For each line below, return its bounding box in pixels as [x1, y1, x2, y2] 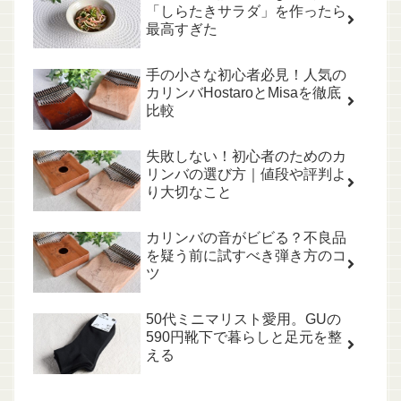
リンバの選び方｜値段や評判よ [146, 166, 346, 183]
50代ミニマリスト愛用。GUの [146, 311, 341, 328]
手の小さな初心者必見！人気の [146, 67, 346, 83]
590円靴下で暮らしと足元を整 [146, 329, 342, 346]
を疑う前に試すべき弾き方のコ [146, 248, 346, 264]
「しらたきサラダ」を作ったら [146, 4, 346, 20]
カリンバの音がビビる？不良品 [146, 230, 346, 246]
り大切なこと [146, 184, 232, 200]
